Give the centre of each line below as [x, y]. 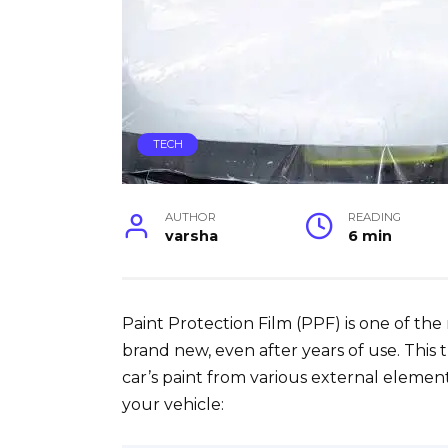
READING [375, 217]
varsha [192, 236]
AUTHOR [191, 217]
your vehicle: [173, 405]
